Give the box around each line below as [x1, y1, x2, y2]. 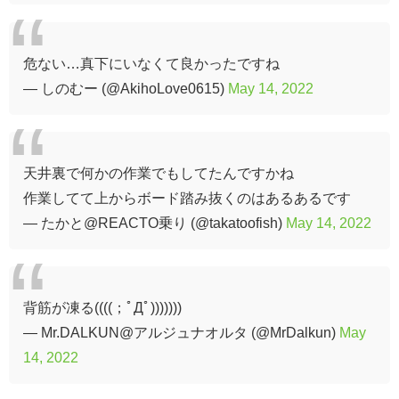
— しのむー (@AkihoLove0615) [23, 80, 228, 95]
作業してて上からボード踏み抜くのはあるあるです [23, 190, 351, 205]
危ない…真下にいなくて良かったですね [23, 55, 280, 70]
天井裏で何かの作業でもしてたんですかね [23, 165, 294, 180]
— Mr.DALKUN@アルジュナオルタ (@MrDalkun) [23, 324, 339, 339]
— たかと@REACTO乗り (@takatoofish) [23, 215, 286, 230]
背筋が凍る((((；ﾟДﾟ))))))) [23, 299, 182, 314]
